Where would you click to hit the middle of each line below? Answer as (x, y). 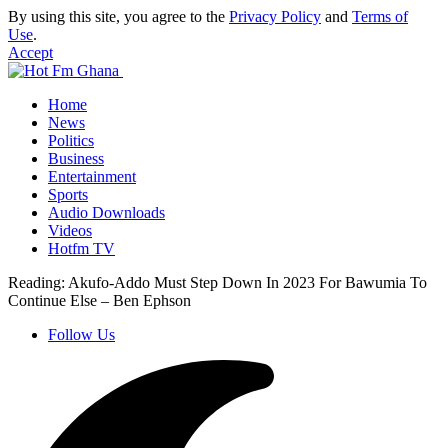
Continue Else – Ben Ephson (99, 300)
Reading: (36, 282)
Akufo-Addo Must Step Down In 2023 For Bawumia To (247, 282)
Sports (68, 194)
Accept (30, 52)
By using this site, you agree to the (118, 16)
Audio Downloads (106, 212)
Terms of (380, 16)
